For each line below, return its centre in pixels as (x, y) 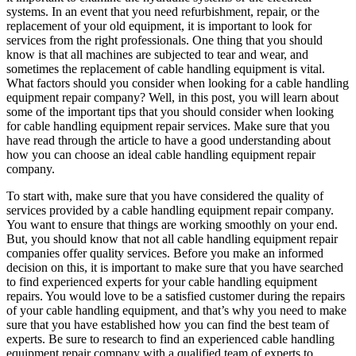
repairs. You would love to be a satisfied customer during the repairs (176, 296)
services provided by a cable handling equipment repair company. (170, 210)
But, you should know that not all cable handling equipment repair (172, 238)
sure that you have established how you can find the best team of (168, 324)
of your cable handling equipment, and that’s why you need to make (176, 310)
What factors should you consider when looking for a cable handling (178, 83)
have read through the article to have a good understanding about (168, 140)
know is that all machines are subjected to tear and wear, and (157, 54)
